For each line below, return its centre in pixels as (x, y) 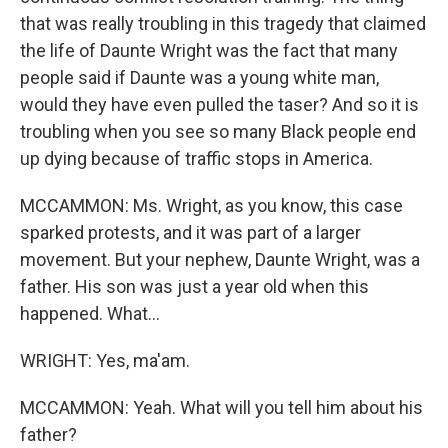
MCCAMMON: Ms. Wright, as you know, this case (211, 205)
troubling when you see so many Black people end (218, 131)
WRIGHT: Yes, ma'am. (105, 360)
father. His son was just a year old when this (194, 286)
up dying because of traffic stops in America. (196, 158)
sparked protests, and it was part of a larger (190, 232)
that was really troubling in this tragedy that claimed (223, 23)
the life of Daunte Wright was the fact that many (209, 50)
